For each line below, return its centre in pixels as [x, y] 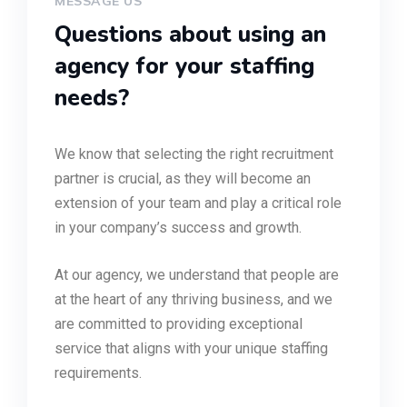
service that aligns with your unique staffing [191, 348]
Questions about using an [190, 35]
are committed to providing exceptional [179, 324]
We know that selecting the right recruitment [194, 154]
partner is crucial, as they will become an [183, 179]
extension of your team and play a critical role [198, 203]
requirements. [98, 373]
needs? [92, 98]
